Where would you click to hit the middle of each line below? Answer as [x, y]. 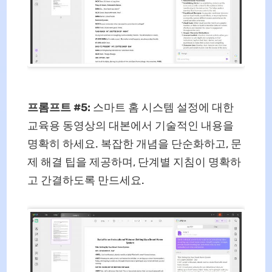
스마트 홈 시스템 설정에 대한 [162, 107]
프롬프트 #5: [59, 107]
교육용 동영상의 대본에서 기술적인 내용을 [130, 125]
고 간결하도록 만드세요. [86, 180]
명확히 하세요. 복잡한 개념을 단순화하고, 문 [134, 144]
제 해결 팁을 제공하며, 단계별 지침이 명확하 [134, 162]
